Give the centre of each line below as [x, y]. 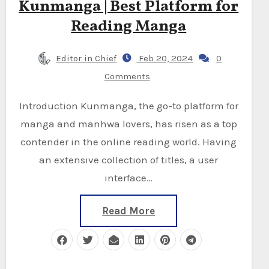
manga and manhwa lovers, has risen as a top [128, 123]
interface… [129, 177]
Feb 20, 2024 [165, 58]
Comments [127, 76]
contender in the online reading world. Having [129, 141]
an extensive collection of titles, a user [129, 159]
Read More [129, 210]
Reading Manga [129, 26]
